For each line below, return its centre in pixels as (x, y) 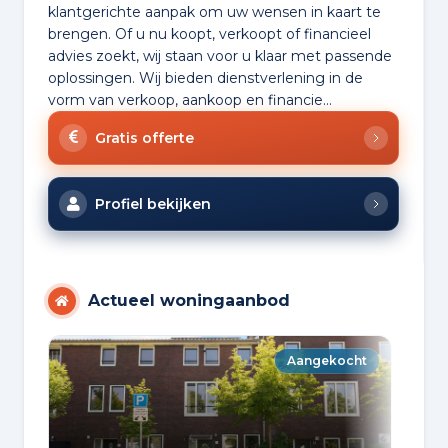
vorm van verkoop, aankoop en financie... (190, 100)
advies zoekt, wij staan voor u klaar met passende (220, 56)
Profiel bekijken (153, 204)
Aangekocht (327, 361)
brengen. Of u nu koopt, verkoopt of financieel (209, 34)
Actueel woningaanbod (189, 301)
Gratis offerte (144, 138)
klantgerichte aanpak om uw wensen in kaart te (214, 12)
